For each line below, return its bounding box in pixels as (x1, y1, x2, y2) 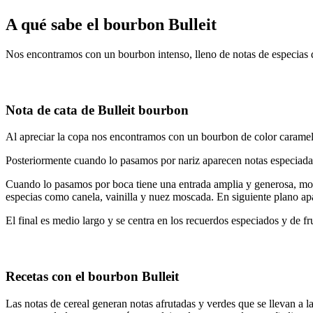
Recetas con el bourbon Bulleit (6, 268, 179, 284)
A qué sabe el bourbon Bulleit (6, 15, 217, 34)
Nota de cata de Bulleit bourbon (6, 102, 189, 117)
